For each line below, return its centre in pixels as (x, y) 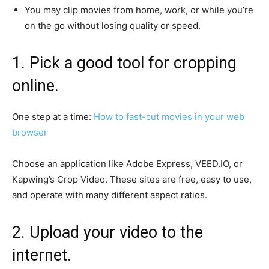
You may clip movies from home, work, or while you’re (139, 10)
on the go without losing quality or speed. (113, 25)
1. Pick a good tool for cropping (124, 63)
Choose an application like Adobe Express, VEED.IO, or (127, 163)
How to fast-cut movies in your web (169, 116)
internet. (42, 255)
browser (30, 132)
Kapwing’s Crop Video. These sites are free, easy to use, (132, 179)
